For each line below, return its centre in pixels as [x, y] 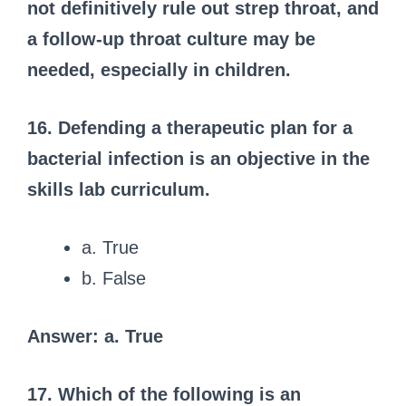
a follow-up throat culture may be [171, 39]
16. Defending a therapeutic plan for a [190, 127]
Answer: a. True [95, 336]
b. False [114, 278]
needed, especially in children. [159, 69]
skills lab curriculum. [119, 189]
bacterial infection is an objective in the [198, 158]
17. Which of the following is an [164, 394]
